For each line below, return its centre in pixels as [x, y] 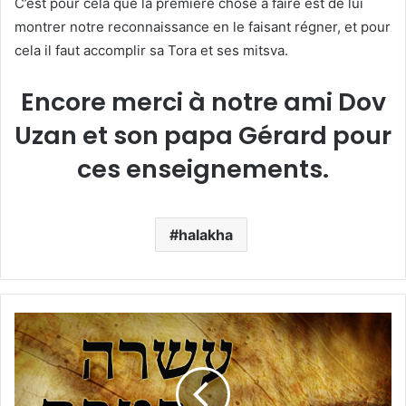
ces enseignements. [203, 169]
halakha [205, 235]
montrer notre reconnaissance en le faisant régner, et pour [203, 27]
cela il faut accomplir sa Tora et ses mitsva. [151, 51]
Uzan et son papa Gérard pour [203, 136]
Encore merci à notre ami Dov [203, 102]
